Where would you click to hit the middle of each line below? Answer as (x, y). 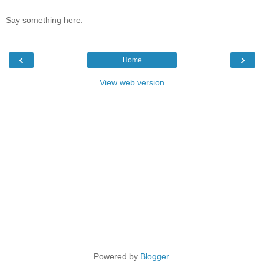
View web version (132, 82)
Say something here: (44, 20)
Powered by (117, 256)
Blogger (154, 256)
